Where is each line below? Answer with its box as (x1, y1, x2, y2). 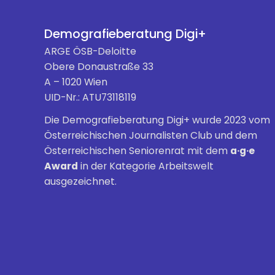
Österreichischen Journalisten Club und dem (44, 128, 257, 142)
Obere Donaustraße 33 (44, 60, 153, 74)
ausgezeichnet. (44, 174, 117, 188)
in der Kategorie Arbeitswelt (78, 158, 214, 173)
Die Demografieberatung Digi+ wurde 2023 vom (44, 112, 270, 127)
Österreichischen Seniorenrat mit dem (44, 143, 230, 158)
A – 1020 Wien (44, 75, 107, 90)
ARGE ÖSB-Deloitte (44, 44, 136, 59)
